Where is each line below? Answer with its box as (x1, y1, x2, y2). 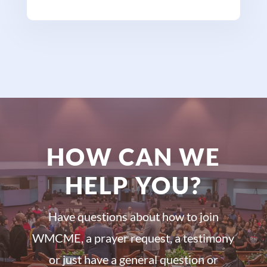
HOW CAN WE (46, 142, 221, 171)
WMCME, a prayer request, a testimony (32, 230, 235, 245)
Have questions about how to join (48, 209, 219, 223)
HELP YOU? (64, 170, 202, 200)
